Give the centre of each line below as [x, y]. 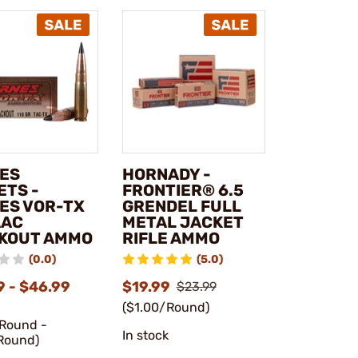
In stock [145, 336]
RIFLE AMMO [171, 239]
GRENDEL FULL [181, 207]
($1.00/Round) [165, 308]
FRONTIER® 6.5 [183, 191]
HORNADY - [166, 175]
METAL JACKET [183, 223]
